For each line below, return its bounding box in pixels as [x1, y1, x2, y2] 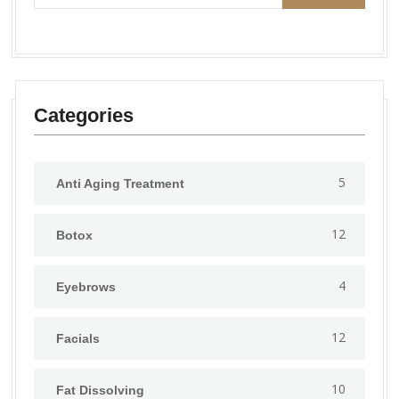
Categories [34, 104, 134, 127]
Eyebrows [56, 280, 116, 295]
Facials [56, 331, 100, 346]
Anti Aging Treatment [56, 176, 184, 191]
